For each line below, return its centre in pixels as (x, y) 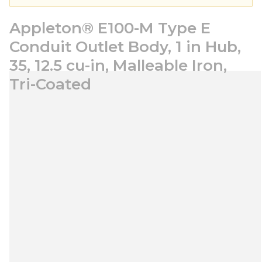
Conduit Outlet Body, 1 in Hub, (125, 47)
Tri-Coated (50, 84)
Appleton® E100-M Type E (110, 28)
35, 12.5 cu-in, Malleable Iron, (118, 65)
